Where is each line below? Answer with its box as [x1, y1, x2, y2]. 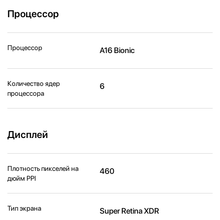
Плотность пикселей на [7, 164, 79, 172]
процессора [7, 89, 44, 97]
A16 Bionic [100, 45, 135, 55]
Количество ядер [7, 79, 60, 87]
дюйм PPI [7, 174, 36, 182]
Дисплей [7, 128, 48, 140]
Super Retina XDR [100, 206, 160, 216]
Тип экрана [7, 204, 41, 212]
